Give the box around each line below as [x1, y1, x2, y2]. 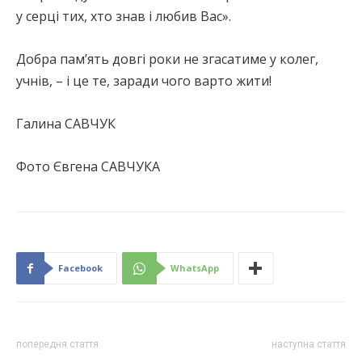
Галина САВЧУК [16, 115, 116, 133]
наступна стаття [271, 339, 346, 351]
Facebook [58, 262, 103, 275]
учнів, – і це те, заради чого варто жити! [16, 72, 271, 90]
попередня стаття [16, 339, 99, 351]
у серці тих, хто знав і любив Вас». [16, 7, 231, 26]
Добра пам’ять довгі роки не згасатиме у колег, [16, 50, 318, 69]
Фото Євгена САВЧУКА [16, 158, 160, 176]
